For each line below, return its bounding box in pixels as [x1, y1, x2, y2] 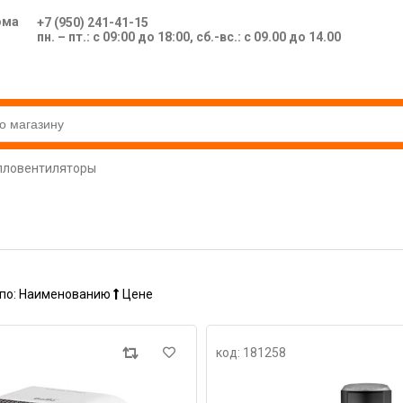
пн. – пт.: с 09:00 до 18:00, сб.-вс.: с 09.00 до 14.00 [37, 30, 341, 44]
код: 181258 [215, 345, 286, 360]
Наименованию [19, 287, 113, 301]
